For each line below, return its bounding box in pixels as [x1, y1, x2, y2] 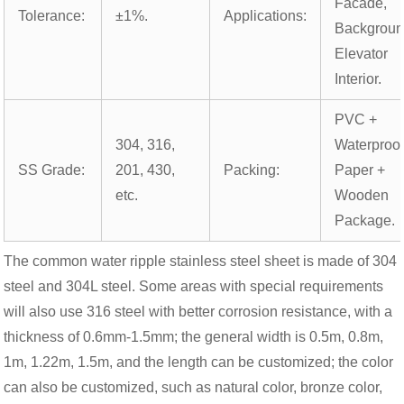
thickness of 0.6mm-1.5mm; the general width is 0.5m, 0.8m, [4, 328, 384, 344]
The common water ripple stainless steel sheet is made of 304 [4, 252, 398, 269]
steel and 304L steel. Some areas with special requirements [4, 278, 384, 294]
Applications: [224, 7, 308, 23]
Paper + [335, 161, 386, 178]
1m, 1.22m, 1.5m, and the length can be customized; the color [4, 353, 394, 370]
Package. [335, 212, 396, 228]
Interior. [335, 70, 382, 87]
